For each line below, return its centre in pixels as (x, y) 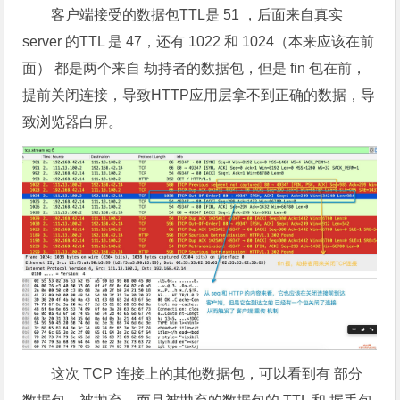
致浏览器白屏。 (73, 122)
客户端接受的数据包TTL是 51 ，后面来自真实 (197, 15)
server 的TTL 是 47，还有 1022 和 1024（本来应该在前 (199, 42)
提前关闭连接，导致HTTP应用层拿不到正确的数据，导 (199, 96)
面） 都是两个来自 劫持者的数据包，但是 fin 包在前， (195, 69)
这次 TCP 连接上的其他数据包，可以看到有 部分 (207, 373)
